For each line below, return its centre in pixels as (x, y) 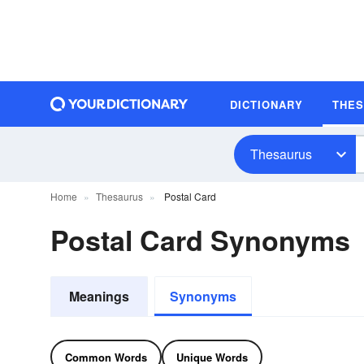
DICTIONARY (266, 104)
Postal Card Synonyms (200, 240)
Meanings (99, 296)
